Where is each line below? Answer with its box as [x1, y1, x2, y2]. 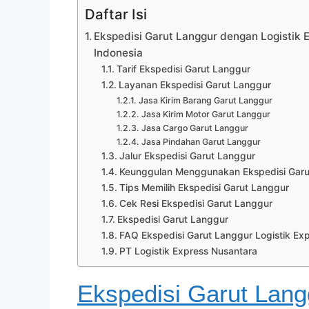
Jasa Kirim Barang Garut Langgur [138, 95, 272, 106]
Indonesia [94, 46, 143, 59]
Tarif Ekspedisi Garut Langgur [116, 63, 250, 74]
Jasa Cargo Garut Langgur [141, 123, 248, 133]
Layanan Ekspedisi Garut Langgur [118, 79, 271, 90]
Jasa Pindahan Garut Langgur [141, 137, 261, 147]
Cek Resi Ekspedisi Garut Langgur [119, 198, 272, 209]
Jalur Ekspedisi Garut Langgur [119, 150, 255, 161]
